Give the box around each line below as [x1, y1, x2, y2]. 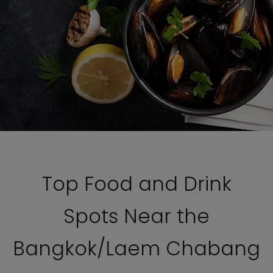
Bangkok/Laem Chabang [13, 235, 260, 262]
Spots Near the [63, 202, 210, 230]
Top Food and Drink [41, 170, 232, 197]
